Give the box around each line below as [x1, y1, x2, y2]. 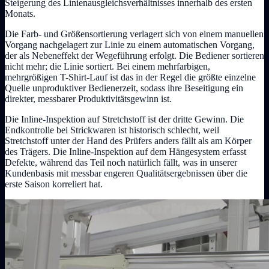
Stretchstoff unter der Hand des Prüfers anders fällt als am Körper [5, 135, 252, 146]
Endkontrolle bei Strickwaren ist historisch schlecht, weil [5, 124, 219, 135]
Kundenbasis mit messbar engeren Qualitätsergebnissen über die [5, 168, 247, 178]
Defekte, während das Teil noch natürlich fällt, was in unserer [5, 157, 237, 168]
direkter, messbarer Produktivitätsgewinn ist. [5, 93, 172, 104]
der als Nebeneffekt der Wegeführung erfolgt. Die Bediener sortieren [5, 50, 264, 61]
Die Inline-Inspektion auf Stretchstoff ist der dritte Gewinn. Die [5, 113, 244, 124]
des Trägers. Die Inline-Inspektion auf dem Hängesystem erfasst [5, 146, 246, 157]
